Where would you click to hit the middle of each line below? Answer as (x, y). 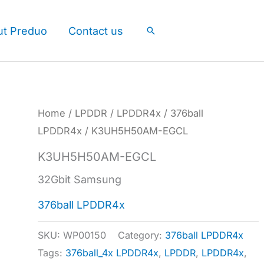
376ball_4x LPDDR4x (112, 253)
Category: (142, 235)
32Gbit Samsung (80, 179)
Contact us (96, 31)
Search (163, 31)
